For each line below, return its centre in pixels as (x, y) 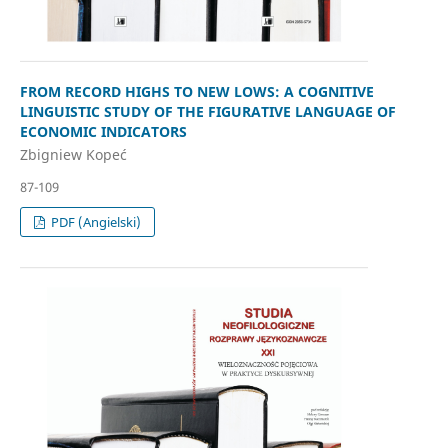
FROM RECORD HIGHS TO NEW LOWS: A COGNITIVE (196, 91)
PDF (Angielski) (95, 222)
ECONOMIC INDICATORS (103, 131)
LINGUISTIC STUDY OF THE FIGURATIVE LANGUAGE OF (207, 111)
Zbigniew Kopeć (73, 155)
